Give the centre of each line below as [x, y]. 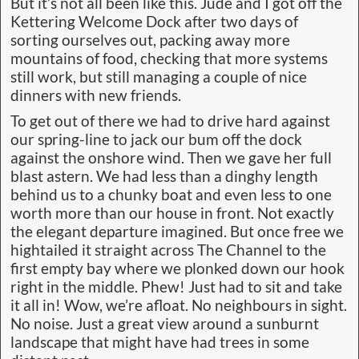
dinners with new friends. [96, 95]
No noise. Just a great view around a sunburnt [165, 323]
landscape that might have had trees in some [160, 342]
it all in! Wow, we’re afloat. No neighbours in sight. [179, 305]
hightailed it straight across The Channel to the [168, 250]
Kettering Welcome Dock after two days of [154, 21]
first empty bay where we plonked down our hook [177, 268]
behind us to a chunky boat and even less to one [171, 194]
